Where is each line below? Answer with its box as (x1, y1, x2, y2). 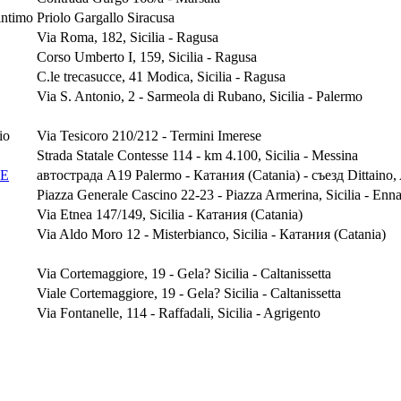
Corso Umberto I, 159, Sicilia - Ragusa (37, 48, 257, 64)
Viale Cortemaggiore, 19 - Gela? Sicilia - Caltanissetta (37, 285, 341, 301)
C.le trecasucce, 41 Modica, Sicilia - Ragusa (37, 68, 286, 84)
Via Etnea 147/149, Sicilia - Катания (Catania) (37, 206, 303, 222)
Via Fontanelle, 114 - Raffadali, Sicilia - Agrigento (37, 304, 320, 320)
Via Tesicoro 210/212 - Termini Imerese (37, 127, 261, 143)
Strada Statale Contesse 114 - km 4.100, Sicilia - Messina (37, 147, 358, 163)
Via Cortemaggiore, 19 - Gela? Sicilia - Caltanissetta (37, 265, 331, 281)
